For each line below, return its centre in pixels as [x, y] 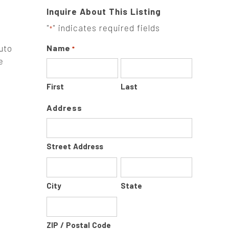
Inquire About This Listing [104, 11]
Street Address [75, 146]
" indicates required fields [106, 28]
